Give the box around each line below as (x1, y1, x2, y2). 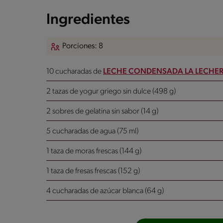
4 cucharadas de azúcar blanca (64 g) (46, 187, 164, 195)
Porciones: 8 (62, 42, 103, 50)
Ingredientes (46, 12, 130, 28)
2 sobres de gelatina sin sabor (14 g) (46, 107, 158, 115)
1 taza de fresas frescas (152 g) (46, 167, 140, 175)
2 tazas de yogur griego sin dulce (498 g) (46, 87, 176, 96)
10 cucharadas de (46, 67, 103, 76)
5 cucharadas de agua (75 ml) (46, 127, 138, 135)
